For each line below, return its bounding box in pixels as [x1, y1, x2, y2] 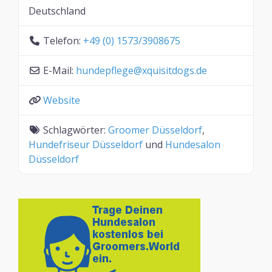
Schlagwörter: [43, 123, 108, 137]
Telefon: [43, 34, 83, 48]
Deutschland [29, 4, 86, 18]
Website [43, 93, 80, 107]
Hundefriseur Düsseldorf [29, 138, 143, 152]
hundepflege [76, 64, 134, 78]
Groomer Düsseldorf [108, 123, 202, 137]
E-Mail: [43, 64, 76, 78]
